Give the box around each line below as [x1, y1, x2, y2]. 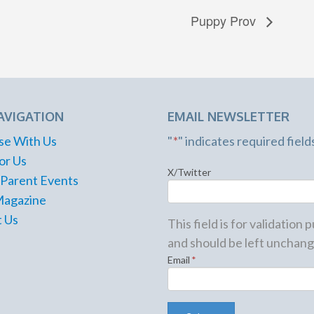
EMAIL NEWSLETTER [168, 108, 289, 124]
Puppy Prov [191, 11, 259, 29]
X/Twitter [168, 165, 211, 178]
